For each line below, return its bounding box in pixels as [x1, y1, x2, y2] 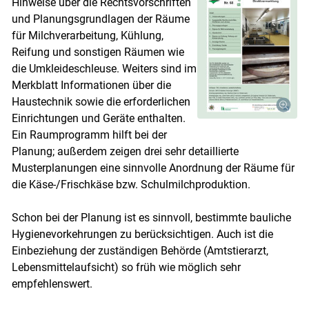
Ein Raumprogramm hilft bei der [11, 128, 167, 141]
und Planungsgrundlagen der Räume [11, 12, 190, 26]
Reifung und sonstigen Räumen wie [11, 45, 184, 59]
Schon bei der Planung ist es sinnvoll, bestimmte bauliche [11, 210, 291, 224]
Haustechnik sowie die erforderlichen [11, 94, 190, 108]
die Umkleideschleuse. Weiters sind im [11, 61, 197, 75]
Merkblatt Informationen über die [11, 78, 171, 92]
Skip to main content [94, 228, 214, 244]
